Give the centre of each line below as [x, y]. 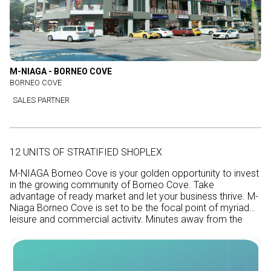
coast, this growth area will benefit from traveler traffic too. [135, 231]
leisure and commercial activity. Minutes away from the [108, 219]
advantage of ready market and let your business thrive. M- [134, 196]
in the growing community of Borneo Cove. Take [102, 185]
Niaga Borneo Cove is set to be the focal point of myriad [53, 208]
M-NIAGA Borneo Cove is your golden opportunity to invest [134, 173]
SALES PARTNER [41, 100]
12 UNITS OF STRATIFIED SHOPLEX [86, 152]
